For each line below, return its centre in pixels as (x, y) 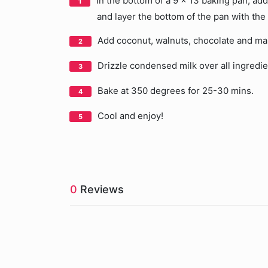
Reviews (100, 189)
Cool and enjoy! (130, 116)
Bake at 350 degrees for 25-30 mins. (176, 91)
